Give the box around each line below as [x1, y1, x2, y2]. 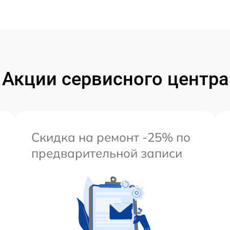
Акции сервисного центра [2, 68, 228, 90]
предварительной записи [31, 145, 182, 161]
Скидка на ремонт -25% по [31, 129, 190, 145]
